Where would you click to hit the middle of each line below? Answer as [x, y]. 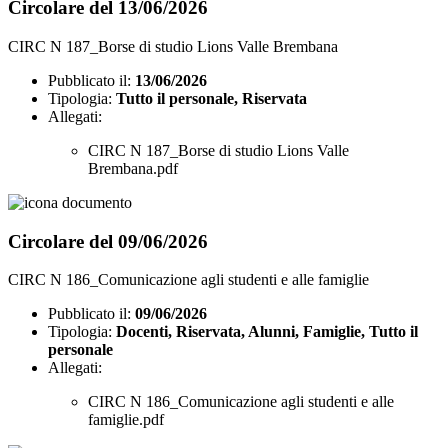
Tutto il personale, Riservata [211, 98]
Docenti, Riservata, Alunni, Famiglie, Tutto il [267, 332]
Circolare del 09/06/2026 [108, 241]
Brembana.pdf [133, 168]
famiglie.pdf [126, 420]
